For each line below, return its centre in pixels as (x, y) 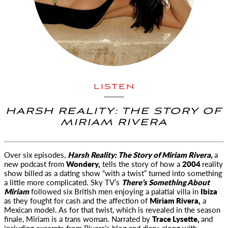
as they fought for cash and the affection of (77, 200)
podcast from (42, 164)
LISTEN (114, 87)
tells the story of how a (141, 164)
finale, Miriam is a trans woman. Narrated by (78, 219)
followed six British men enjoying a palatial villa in (115, 191)
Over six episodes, (36, 154)
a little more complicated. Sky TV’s (63, 182)
